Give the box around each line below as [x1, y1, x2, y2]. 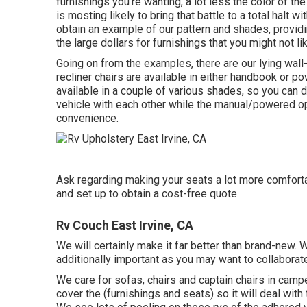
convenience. [56, 111, 119, 125]
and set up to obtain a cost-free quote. [56, 187, 239, 201]
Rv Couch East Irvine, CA [56, 218, 193, 233]
